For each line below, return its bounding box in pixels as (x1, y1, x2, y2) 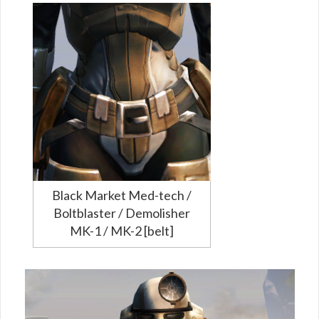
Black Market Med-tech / (52, 187, 192, 203)
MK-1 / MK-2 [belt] (70, 222, 174, 239)
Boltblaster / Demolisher (53, 204, 190, 221)
